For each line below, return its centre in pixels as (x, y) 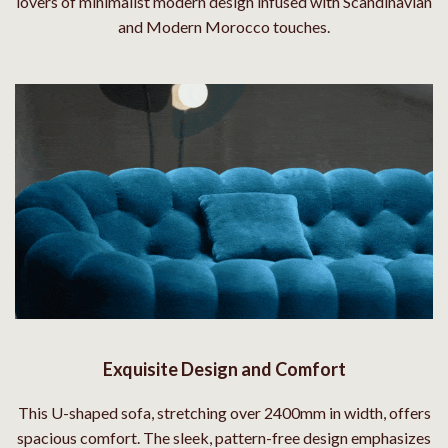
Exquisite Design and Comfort (224, 369)
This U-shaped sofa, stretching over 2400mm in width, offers (224, 413)
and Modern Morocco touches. (224, 26)
